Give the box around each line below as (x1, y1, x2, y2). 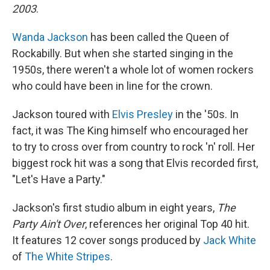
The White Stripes (25, 250, 110, 263)
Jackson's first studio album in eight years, (12, 201, 217, 214)
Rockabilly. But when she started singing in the (12, 47, 233, 60)
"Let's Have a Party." (12, 173, 105, 186)
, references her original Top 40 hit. (85, 218, 250, 230)
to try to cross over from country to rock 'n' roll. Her (12, 140, 255, 153)
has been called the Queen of (88, 31, 230, 43)
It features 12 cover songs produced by (12, 234, 203, 246)
